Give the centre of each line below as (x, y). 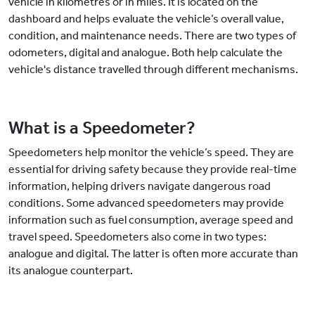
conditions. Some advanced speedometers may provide (146, 203)
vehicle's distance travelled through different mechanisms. (153, 70)
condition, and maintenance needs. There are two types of (152, 36)
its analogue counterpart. (71, 271)
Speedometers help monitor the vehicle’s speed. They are (151, 153)
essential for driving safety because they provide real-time (153, 169)
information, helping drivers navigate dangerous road (140, 186)
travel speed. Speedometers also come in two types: (137, 237)
